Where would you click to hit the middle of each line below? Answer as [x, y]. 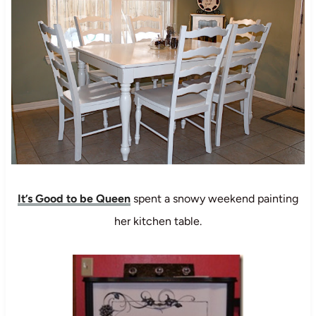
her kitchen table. [158, 221]
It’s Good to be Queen [74, 198]
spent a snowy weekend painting [214, 198]
